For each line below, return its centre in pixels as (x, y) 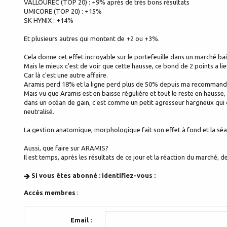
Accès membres (50, 193)
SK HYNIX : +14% (49, 21)
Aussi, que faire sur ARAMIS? (66, 148)
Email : (82, 220)
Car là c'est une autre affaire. (66, 75)
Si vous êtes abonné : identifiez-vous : (93, 176)
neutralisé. (39, 112)
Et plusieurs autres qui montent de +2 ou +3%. (92, 39)
